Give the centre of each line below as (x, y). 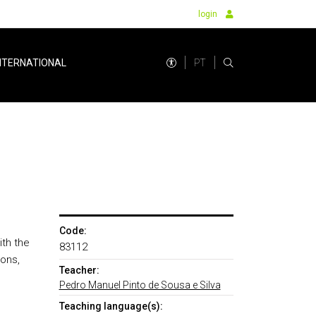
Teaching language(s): (111, 306)
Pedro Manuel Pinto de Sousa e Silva (140, 285)
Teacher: (79, 270)
